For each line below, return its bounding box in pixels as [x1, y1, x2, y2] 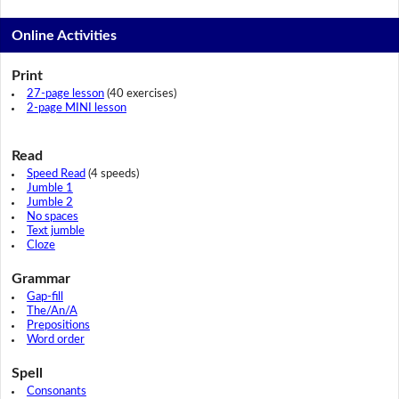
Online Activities [12, 28, 118, 43]
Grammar [11, 271, 70, 286]
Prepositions [26, 319, 90, 331]
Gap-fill [26, 290, 63, 303]
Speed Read [26, 167, 85, 180]
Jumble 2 [26, 196, 73, 208]
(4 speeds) [85, 167, 139, 180]
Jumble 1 [26, 182, 73, 194]
